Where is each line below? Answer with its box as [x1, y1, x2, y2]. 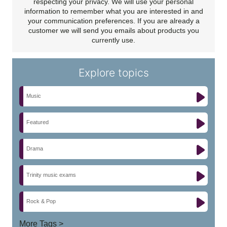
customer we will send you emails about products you [28, 26, 199, 34]
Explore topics [78, 66, 149, 79]
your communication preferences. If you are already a [27, 16, 200, 25]
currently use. [92, 35, 135, 44]
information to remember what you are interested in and [24, 7, 203, 15]
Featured [26, 119, 49, 125]
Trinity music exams [26, 171, 76, 178]
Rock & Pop [26, 198, 56, 204]
